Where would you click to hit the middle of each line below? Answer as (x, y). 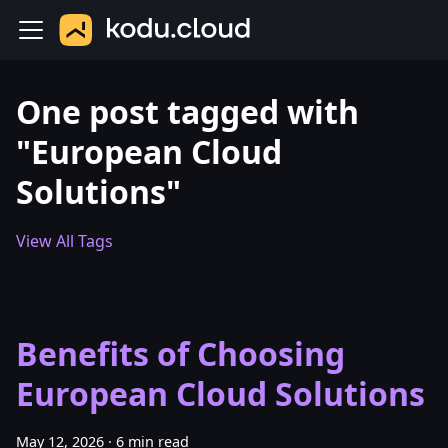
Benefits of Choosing (180, 353)
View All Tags (64, 241)
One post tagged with (187, 111)
